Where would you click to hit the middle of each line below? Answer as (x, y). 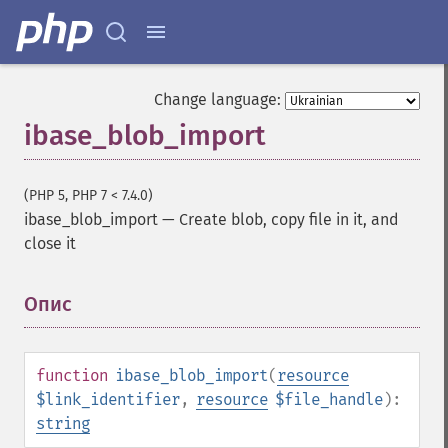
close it (50, 243)
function (72, 375)
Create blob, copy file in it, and (289, 219)
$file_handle (329, 399)
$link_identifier (108, 399)
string (63, 423)
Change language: (217, 99)
